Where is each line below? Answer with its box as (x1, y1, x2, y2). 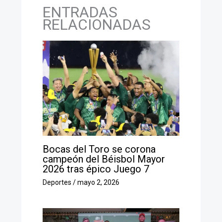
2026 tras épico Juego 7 (42, 163, 149, 175)
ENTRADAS (42, 3, 117, 21)
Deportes (42, 178, 71, 187)
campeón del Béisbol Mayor (42, 153, 165, 166)
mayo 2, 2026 (77, 178, 119, 187)
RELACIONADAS (42, 15, 151, 33)
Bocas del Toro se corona (42, 143, 156, 156)
